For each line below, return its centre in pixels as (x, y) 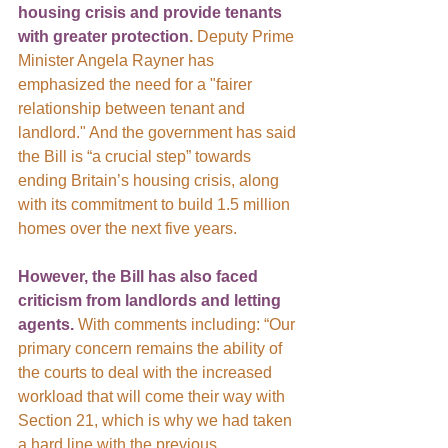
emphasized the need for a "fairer (137, 84)
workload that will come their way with (153, 396)
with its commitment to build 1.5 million (156, 204)
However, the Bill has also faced (140, 276)
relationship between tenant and (133, 108)
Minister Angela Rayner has (118, 60)
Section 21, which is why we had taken (157, 420)
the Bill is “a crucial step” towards (136, 156)
